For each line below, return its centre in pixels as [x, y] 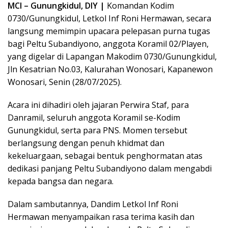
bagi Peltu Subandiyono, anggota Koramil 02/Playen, [108, 44]
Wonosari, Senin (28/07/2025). [65, 82]
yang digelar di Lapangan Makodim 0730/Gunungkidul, [112, 57]
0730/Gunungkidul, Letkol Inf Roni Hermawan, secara [109, 19]
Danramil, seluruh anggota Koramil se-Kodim [94, 118]
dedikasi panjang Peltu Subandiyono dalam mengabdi [110, 169]
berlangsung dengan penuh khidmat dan [86, 143]
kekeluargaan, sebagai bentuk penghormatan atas [105, 156]
